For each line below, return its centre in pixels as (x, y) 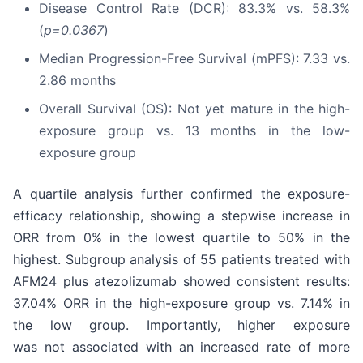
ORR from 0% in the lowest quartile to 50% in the (181, 238)
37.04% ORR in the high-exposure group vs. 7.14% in (181, 303)
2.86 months (77, 81)
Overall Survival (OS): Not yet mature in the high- (194, 109)
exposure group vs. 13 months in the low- (194, 131)
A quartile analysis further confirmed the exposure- (181, 194)
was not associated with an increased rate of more (181, 347)
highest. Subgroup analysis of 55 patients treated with (181, 260)
